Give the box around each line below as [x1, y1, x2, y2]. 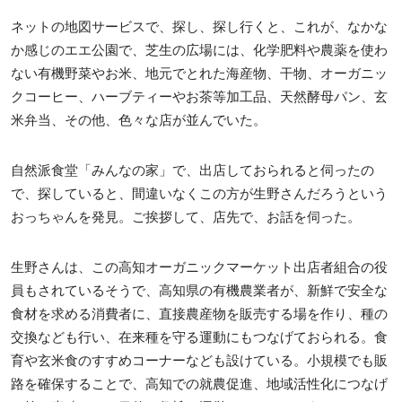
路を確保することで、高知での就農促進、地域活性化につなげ [11, 375, 388, 391]
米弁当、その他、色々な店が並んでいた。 [11, 111, 267, 127]
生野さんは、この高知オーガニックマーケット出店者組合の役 [11, 258, 388, 275]
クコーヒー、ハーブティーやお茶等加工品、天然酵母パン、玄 [11, 88, 388, 104]
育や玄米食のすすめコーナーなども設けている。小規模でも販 [11, 352, 388, 368]
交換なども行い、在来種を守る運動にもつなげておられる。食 [11, 328, 388, 345]
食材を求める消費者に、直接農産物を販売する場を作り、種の [11, 305, 388, 321]
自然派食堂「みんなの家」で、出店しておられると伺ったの [11, 162, 374, 178]
